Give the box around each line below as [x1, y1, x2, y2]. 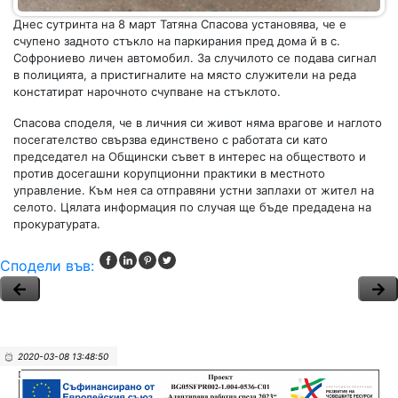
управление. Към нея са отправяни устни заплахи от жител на [13, 183, 374, 197]
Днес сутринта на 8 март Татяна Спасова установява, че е [13, 17, 346, 31]
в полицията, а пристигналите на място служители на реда [13, 68, 356, 82]
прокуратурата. [13, 217, 100, 231]
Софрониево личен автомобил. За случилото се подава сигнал [13, 51, 377, 65]
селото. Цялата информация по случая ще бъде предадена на [13, 200, 371, 214]
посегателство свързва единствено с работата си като [13, 132, 328, 147]
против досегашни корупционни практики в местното [13, 166, 325, 180]
